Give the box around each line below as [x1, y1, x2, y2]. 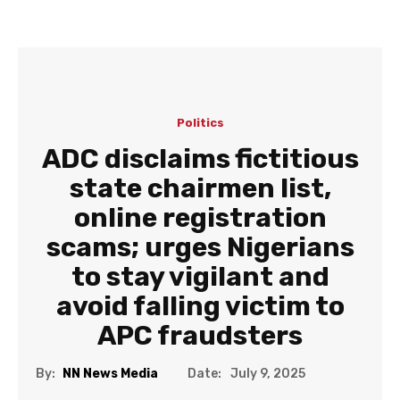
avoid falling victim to [55, 290, 345, 322]
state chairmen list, [69, 172, 331, 204]
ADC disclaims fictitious [41, 143, 359, 175]
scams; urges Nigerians [46, 231, 354, 263]
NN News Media [62, 366, 158, 382]
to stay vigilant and [71, 261, 329, 293]
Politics [176, 116, 224, 129]
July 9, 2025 [230, 366, 305, 382]
